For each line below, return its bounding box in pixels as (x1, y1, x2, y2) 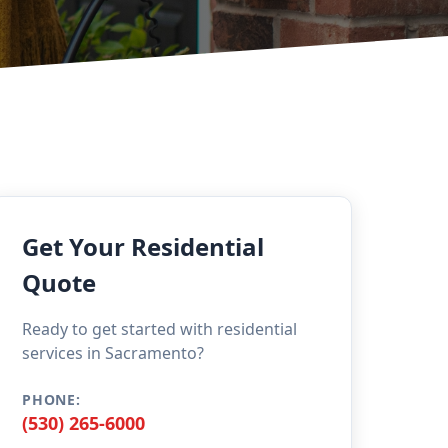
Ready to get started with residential (22, 318, 298, 340)
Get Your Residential (22, 230, 265, 263)
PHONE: (22, 390, 81, 409)
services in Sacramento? (22, 342, 205, 364)
